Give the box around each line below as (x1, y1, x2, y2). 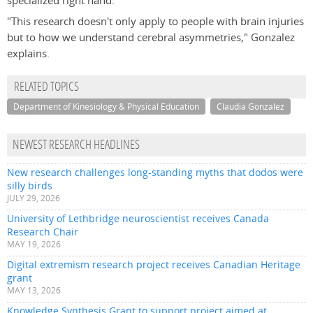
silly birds (7, 179, 52, 193)
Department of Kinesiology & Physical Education (13, 101, 199, 112)
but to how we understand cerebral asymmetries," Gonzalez (7, 30, 295, 45)
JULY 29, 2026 (7, 193, 60, 204)
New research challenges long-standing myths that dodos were (7, 166, 303, 180)
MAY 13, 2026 (7, 285, 61, 296)
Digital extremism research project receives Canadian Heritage (7, 258, 300, 272)
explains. (7, 46, 50, 61)
